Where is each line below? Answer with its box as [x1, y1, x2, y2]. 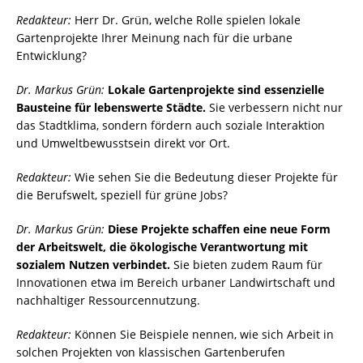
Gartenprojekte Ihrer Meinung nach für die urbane [16, 30, 293, 46]
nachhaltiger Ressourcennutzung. [16, 293, 200, 309]
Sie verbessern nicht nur [206, 100, 343, 116]
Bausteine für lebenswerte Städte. [16, 100, 206, 116]
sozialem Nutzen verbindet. [16, 257, 170, 273]
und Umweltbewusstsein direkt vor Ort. [16, 135, 230, 152]
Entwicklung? [16, 48, 87, 64]
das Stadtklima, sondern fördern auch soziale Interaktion [16, 117, 325, 134]
